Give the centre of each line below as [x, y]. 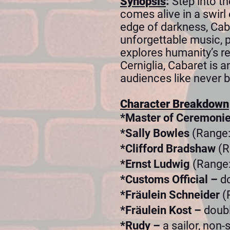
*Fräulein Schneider [171, 195]
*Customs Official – [170, 179]
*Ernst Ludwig [156, 164]
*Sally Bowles [156, 133]
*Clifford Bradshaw [169, 149]
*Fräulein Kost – [162, 210]
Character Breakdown [175, 104]
